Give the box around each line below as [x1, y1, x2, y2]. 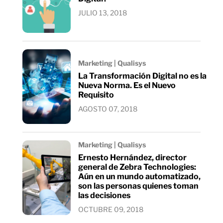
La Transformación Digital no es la [78, 71, 207, 81]
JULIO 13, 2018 [78, 8, 127, 17]
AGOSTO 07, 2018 [78, 104, 137, 113]
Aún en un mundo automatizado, [78, 171, 201, 181]
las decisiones [78, 190, 130, 200]
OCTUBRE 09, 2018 [78, 205, 143, 214]
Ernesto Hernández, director [78, 152, 187, 162]
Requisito [78, 90, 114, 100]
